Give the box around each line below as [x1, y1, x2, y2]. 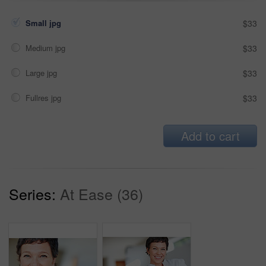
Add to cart [180, 126, 240, 144]
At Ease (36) [60, 182, 143, 204]
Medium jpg [26, 42, 68, 53]
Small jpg [26, 17, 64, 28]
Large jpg [26, 66, 59, 78]
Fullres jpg [26, 91, 64, 103]
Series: [9, 182, 56, 204]
